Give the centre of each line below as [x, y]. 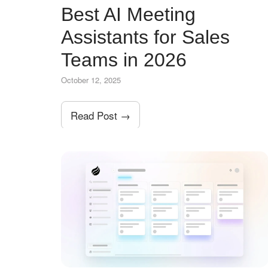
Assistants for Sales [145, 37]
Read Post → [100, 115]
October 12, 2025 [91, 80]
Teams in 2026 [124, 60]
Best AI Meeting [128, 14]
